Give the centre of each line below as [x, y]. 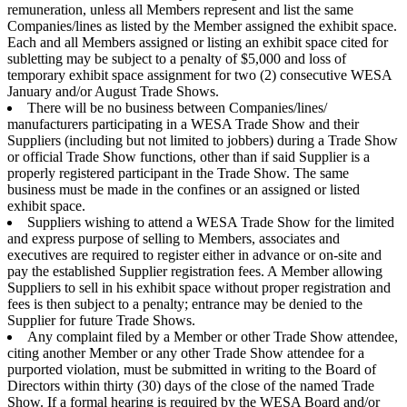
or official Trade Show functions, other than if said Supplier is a [189, 156]
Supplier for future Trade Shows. [101, 320]
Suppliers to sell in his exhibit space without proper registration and [199, 287]
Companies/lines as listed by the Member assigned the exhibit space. [202, 25]
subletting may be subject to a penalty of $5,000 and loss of [177, 58]
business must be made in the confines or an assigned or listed [184, 189]
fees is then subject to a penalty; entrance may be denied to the [185, 303]
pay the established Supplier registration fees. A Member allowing [195, 271]
